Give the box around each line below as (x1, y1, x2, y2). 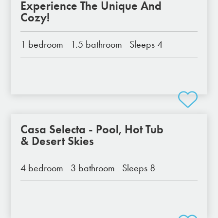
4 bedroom (20, 162, 64, 174)
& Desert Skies (20, 134, 94, 148)
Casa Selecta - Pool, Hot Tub (20, 122, 164, 136)
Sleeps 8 (122, 162, 156, 174)
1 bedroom (20, 38, 64, 50)
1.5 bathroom (71, 38, 123, 50)
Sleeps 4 (129, 38, 163, 50)
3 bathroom (71, 162, 115, 174)
